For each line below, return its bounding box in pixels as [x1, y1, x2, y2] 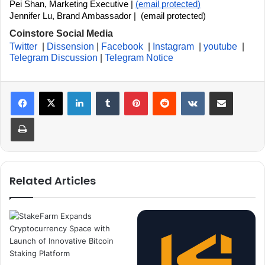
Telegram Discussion [9, 53, 100, 63]
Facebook [101, 41, 143, 52]
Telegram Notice [105, 53, 173, 63]
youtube [203, 41, 237, 52]
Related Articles [9, 173, 96, 189]
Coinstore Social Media [9, 28, 113, 39]
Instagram [153, 41, 194, 52]
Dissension [47, 41, 96, 52]
